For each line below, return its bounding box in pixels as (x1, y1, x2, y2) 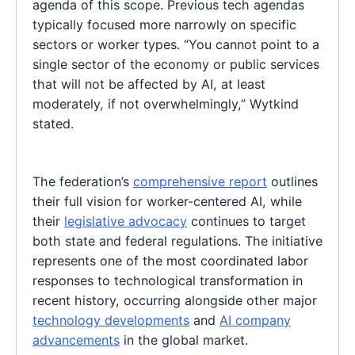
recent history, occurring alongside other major (32, 292, 317, 309)
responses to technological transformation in (32, 273, 303, 289)
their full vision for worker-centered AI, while (32, 193, 302, 210)
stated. (32, 116, 74, 132)
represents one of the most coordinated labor (32, 253, 308, 269)
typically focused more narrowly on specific (32, 17, 296, 33)
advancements (32, 332, 120, 349)
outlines (267, 174, 318, 190)
